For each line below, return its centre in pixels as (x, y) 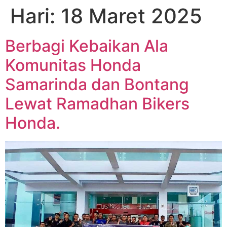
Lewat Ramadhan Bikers (97, 104)
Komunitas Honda (73, 65)
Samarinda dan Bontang (97, 84)
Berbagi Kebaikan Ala (87, 46)
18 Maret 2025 (131, 16)
